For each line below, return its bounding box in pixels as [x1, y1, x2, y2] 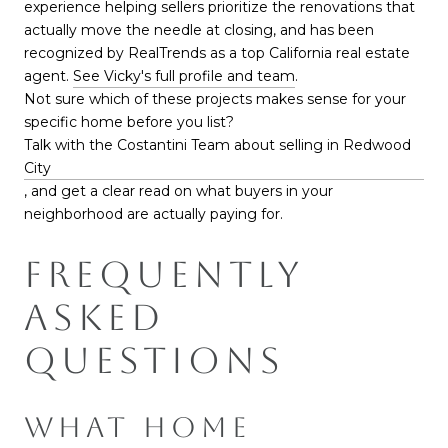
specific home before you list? [24, 113, 234, 132]
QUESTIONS [24, 339, 285, 381]
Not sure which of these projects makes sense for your [24, 90, 406, 109]
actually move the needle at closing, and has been [24, 21, 374, 40]
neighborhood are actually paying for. [24, 205, 283, 224]
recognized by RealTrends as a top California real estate [24, 44, 410, 63]
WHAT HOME [24, 410, 252, 443]
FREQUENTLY [24, 253, 304, 295]
